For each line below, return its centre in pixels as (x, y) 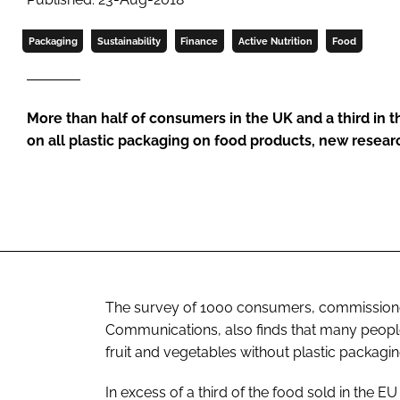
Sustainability (129, 42)
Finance (200, 42)
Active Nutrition (275, 42)
